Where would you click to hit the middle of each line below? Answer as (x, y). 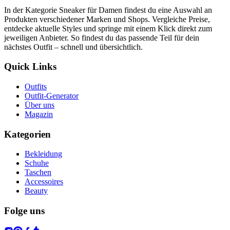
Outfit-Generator (52, 95)
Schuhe (37, 163)
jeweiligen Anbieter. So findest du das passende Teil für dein (102, 37)
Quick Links (30, 67)
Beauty (36, 191)
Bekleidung (43, 154)
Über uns (40, 105)
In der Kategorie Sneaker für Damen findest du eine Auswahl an (108, 10)
